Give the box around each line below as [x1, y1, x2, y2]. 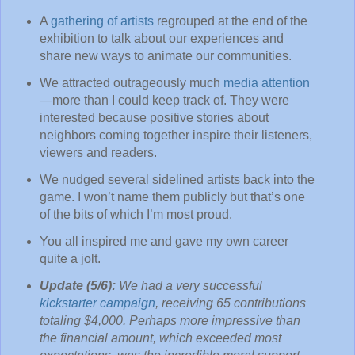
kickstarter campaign [39, 296, 155, 310]
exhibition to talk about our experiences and [39, 32, 284, 46]
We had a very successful [118, 278, 262, 292]
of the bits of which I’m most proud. [39, 207, 232, 221]
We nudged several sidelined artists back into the [39, 172, 315, 186]
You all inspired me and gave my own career [39, 234, 288, 248]
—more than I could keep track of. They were [39, 94, 289, 108]
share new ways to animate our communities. [39, 49, 292, 63]
